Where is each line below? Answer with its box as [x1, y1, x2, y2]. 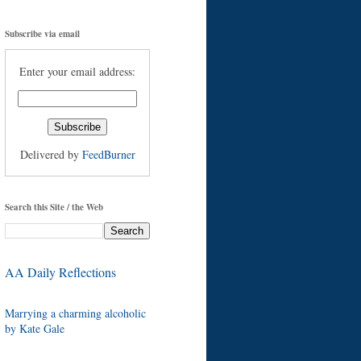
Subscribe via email [5, 27, 80, 40]
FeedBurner [81, 146, 135, 162]
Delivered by [19, 146, 82, 162]
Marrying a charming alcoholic [5, 305, 146, 321]
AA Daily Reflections [5, 263, 116, 280]
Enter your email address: [19, 63, 135, 79]
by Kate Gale [5, 320, 64, 336]
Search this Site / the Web [5, 200, 103, 214]
